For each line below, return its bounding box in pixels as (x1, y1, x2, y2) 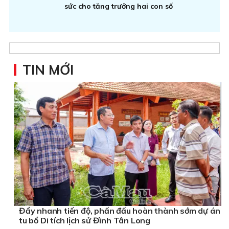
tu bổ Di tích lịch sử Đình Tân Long (19, 215, 193, 226)
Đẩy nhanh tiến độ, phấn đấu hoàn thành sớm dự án (19, 205, 220, 216)
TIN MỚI (22, 61, 74, 78)
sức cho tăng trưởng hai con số (64, 1, 173, 11)
